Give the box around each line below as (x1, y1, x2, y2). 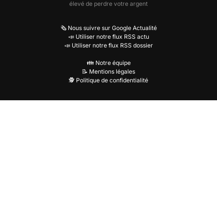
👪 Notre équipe (86, 59, 131, 66)
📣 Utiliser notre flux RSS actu (68, 33, 149, 40)
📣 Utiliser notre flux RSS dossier (64, 42, 153, 49)
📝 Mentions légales (82, 68, 135, 75)
